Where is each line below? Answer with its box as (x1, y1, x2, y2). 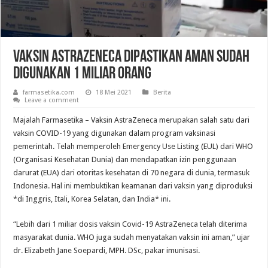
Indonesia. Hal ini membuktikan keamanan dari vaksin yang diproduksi (13, 181, 253, 190)
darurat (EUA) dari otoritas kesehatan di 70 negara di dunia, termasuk (13, 167, 250, 177)
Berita (153, 88, 172, 96)
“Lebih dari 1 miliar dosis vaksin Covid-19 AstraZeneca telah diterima (13, 219, 248, 229)
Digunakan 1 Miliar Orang (13, 65, 152, 83)
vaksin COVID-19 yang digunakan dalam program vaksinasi (13, 128, 216, 138)
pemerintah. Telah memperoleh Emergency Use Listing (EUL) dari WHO (13, 141, 254, 151)
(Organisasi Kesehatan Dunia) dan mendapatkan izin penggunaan (13, 154, 237, 164)
